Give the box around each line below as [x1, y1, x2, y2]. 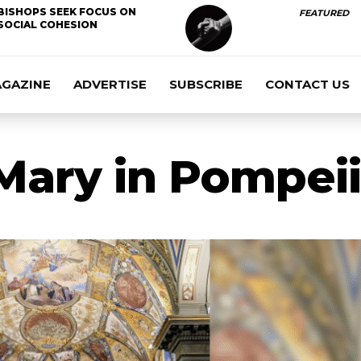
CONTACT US [265, 77, 350, 92]
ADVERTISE [73, 77, 147, 92]
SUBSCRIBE [169, 77, 243, 92]
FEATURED [298, 7, 349, 19]
